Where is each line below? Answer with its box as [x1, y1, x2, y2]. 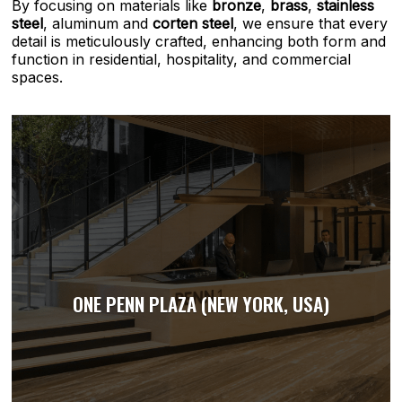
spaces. [12, 68, 64, 86]
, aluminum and [43, 14, 153, 32]
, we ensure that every [233, 14, 389, 32]
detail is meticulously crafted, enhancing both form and [12, 32, 387, 50]
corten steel [153, 14, 234, 32]
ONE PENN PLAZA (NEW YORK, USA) [73, 290, 329, 319]
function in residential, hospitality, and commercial [12, 50, 352, 68]
